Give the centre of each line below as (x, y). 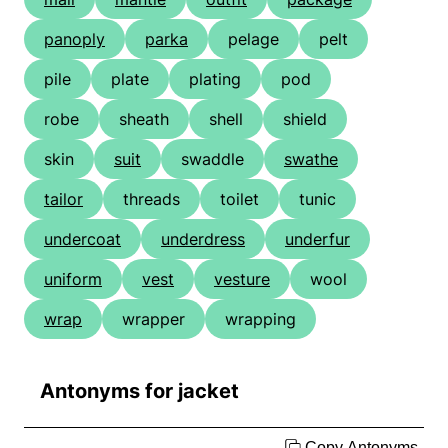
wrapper (153, 319)
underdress (203, 239)
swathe (311, 159)
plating (215, 79)
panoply (74, 39)
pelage (253, 39)
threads (151, 199)
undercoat (82, 239)
